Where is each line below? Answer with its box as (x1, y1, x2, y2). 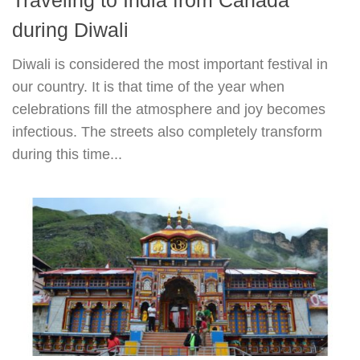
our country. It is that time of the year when (12, 78, 284, 95)
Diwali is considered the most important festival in (12, 55, 328, 72)
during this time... (12, 145, 122, 162)
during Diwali (12, 18, 129, 41)
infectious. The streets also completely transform (12, 123, 322, 140)
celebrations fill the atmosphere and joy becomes (12, 100, 325, 117)
